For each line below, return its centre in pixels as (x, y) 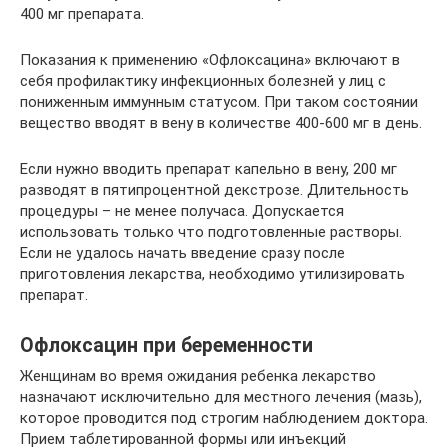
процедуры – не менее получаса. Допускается (182, 210)
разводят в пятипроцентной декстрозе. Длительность (214, 189)
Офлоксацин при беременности (166, 345)
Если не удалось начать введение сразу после (182, 252)
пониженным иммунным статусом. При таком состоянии (219, 101)
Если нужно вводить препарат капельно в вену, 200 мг (208, 168)
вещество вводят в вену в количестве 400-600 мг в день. (221, 122)
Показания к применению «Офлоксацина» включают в (210, 59)
